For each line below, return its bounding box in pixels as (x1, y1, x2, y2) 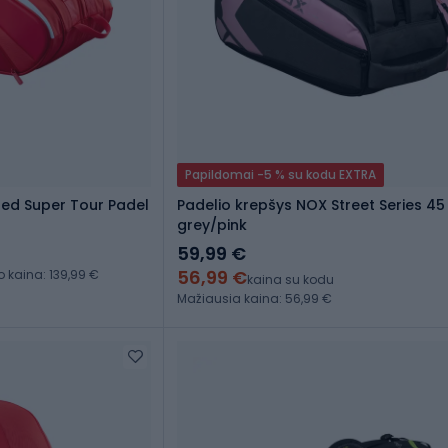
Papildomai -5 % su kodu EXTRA (185, 166, 376, 184)
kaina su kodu (247, 271, 334, 289)
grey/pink (177, 215, 247, 236)
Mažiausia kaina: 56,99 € (177, 290, 332, 308)
